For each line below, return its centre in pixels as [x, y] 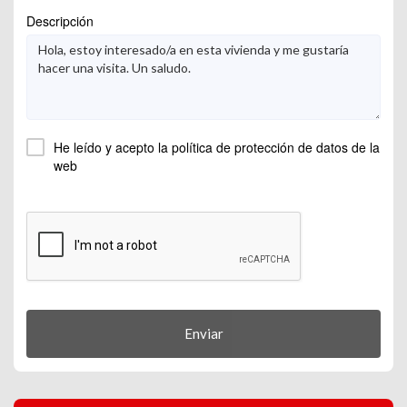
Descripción [60, 21]
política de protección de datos [260, 148]
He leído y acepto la [113, 148]
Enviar [203, 334]
